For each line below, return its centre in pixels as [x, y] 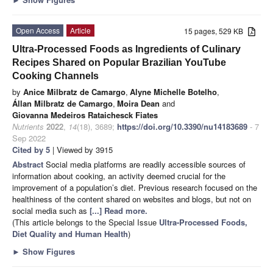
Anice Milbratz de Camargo [74, 92]
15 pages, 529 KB [216, 31]
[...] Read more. [119, 211]
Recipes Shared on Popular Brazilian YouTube [119, 63]
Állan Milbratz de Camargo [62, 104]
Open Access [38, 30]
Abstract [29, 165]
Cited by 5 [31, 150]
